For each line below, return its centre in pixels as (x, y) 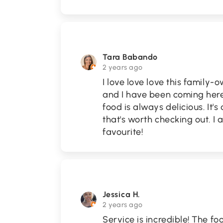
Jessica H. (121, 194)
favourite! (123, 132)
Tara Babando (130, 57)
